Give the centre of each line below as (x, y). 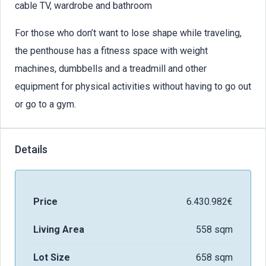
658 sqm (214, 257)
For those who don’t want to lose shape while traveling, (128, 33)
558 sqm (214, 229)
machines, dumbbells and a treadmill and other (111, 68)
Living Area (59, 229)
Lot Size (52, 257)
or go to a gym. (45, 104)
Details (31, 149)
